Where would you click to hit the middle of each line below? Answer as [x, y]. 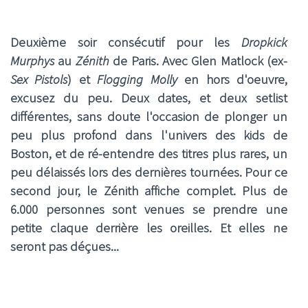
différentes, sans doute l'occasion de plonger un [149, 116]
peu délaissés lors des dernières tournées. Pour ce [149, 172]
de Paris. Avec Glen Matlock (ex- [200, 60]
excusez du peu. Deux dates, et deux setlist [149, 98]
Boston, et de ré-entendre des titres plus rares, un [149, 153]
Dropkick [264, 42]
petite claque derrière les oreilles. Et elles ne [149, 228]
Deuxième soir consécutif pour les [126, 42]
